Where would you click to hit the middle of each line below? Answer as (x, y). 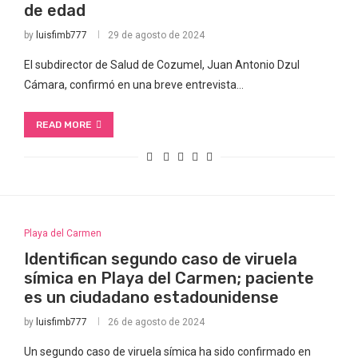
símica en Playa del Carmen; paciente (169, 278)
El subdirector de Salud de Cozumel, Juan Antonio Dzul (161, 65)
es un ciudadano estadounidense (151, 297)
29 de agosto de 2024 (156, 35)
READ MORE (64, 125)
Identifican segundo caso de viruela (160, 259)
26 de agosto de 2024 (156, 322)
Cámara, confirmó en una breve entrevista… (133, 85)
